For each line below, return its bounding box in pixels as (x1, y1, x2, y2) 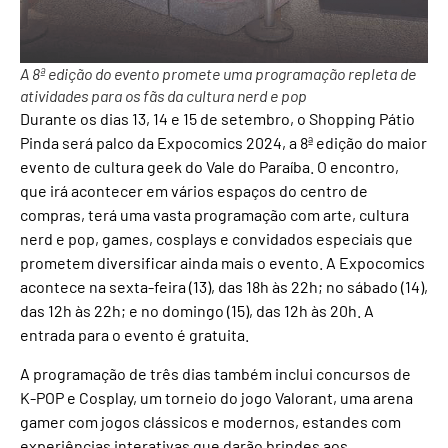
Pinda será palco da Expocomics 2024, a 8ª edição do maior (20, 133, 427, 153)
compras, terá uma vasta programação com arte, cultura (20, 205, 409, 225)
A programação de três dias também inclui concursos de (20, 363, 411, 383)
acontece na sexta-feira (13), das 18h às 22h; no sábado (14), (20, 277, 428, 297)
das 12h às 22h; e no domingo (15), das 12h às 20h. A (20, 301, 374, 321)
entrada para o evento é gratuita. (20, 325, 249, 345)
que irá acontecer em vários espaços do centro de (20, 181, 368, 201)
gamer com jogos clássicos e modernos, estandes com (20, 411, 401, 431)
